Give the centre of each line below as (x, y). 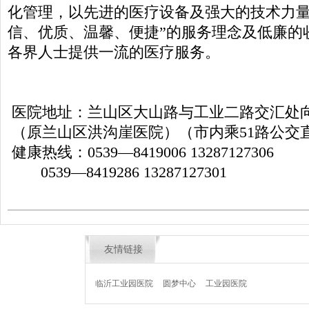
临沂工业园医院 (124, 284)
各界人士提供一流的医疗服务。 (114, 53)
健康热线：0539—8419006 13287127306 (141, 153)
